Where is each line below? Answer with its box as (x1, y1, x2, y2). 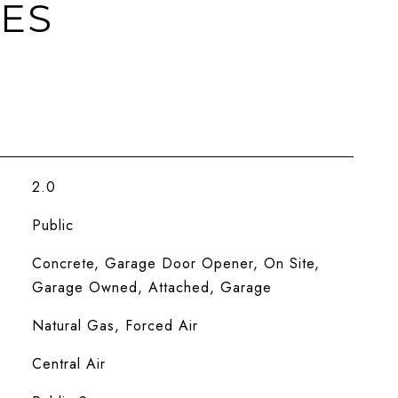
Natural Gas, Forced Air (31, 315, 198, 336)
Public (31, 215, 74, 235)
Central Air (31, 354, 106, 374)
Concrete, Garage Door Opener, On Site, (31, 253, 320, 274)
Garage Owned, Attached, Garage (31, 277, 272, 298)
